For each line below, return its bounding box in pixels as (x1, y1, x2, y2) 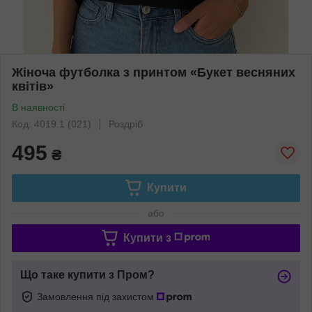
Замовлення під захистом (37, 290, 157, 302)
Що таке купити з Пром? (20, 268, 155, 281)
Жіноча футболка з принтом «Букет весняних (12, 65, 295, 79)
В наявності (12, 101, 65, 113)
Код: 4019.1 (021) (12, 118, 91, 130)
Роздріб (109, 118, 143, 130)
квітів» (12, 79, 54, 93)
